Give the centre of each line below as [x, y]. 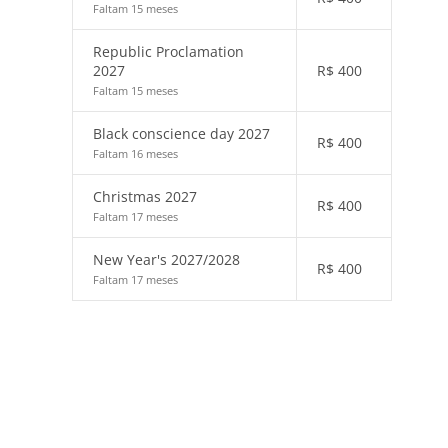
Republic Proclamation [168, 51]
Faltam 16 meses [135, 153]
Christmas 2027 [145, 196]
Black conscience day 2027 [181, 133]
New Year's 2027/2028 [166, 259]
